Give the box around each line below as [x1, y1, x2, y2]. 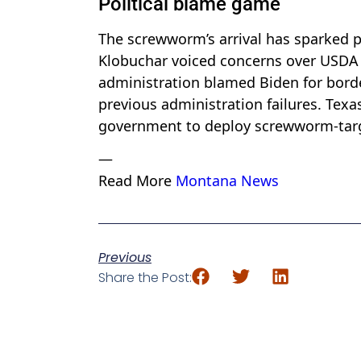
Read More [98, 170, 176, 190]
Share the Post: [98, 268, 192, 287]
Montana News [176, 170, 279, 190]
